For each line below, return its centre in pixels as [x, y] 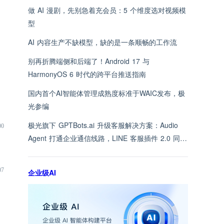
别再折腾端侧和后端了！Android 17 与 [89, 61]
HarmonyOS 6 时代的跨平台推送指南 [87, 74]
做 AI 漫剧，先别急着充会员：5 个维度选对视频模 [107, 10]
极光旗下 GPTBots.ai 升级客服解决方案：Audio [103, 125]
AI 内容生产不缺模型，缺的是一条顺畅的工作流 [102, 42]
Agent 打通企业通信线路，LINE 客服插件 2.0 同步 [107, 138]
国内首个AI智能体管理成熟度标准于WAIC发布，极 [106, 93]
